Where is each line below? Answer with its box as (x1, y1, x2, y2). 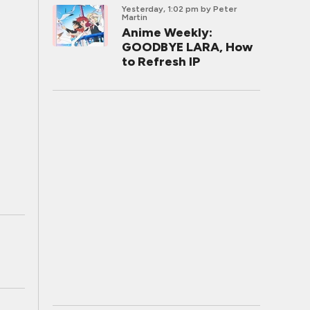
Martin (122, 12, 147, 22)
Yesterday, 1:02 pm (122, 4, 199, 14)
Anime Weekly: (122, 25, 212, 40)
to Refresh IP (122, 54, 200, 69)
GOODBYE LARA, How (122, 39, 253, 55)
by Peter (201, 4, 237, 14)
